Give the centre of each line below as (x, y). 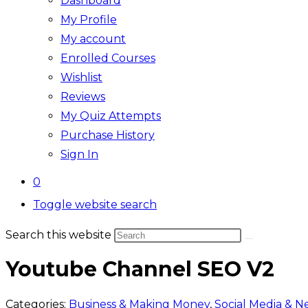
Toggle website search (95, 205)
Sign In (79, 154)
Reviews (83, 97)
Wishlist (81, 77)
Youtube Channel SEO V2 (140, 269)
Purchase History (108, 135)
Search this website (60, 235)
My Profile (89, 20)
